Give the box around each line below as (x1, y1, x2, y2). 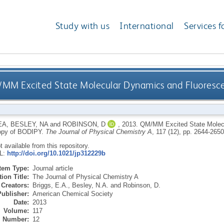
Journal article (32, 164, 73, 172)
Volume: (3, 206, 29, 214)
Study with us (55, 20, 110, 32)
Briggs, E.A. (32, 181, 68, 189)
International (119, 20, 174, 32)
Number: (2, 215, 29, 223)
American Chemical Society (32, 189, 113, 197)
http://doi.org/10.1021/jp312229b (6, 149, 105, 157)
